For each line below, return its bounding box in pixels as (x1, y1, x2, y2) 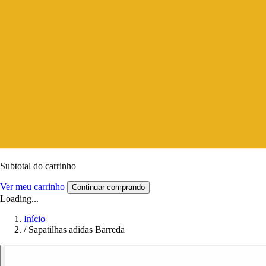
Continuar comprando (72, 182, 145, 192)
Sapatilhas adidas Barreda (28, 224, 125, 235)
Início (24, 213, 45, 224)
